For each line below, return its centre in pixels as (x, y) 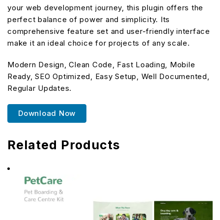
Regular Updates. (40, 88)
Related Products (64, 145)
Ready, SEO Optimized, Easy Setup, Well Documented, (109, 76)
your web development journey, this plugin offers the (105, 8)
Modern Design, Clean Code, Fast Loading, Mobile (101, 65)
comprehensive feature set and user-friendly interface (109, 31)
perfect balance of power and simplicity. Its (89, 19)
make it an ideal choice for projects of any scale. (99, 43)
